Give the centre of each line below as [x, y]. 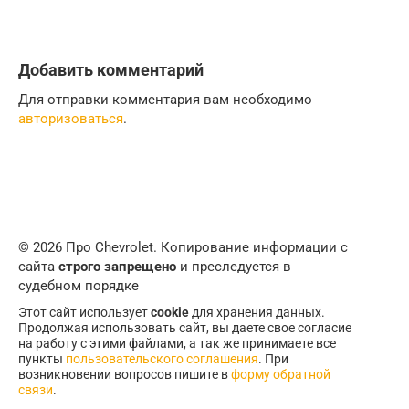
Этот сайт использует [84, 313]
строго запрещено [117, 267]
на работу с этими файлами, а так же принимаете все [177, 344]
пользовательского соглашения [162, 359]
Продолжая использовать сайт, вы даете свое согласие [185, 328]
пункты [42, 359]
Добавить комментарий [111, 70]
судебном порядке [79, 286]
